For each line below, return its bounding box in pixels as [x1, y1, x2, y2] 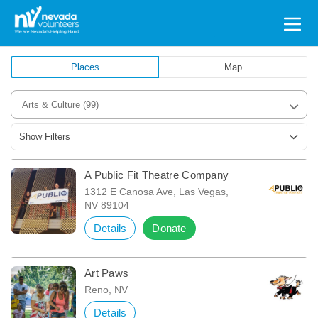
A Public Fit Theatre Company [84, 169, 229, 181]
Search [21, 11, 50, 22]
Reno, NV [84, 284, 128, 295]
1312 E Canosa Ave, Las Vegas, [84, 186, 229, 197]
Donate [152, 222, 187, 234]
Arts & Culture [22, 99, 83, 110]
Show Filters [19, 131, 70, 142]
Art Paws [84, 267, 129, 279]
